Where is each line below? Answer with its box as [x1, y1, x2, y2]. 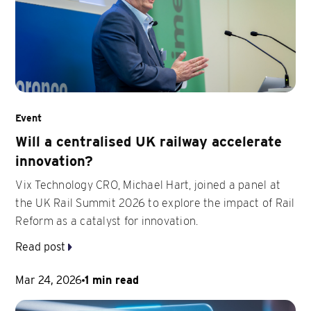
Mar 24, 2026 [15, 274, 83, 287]
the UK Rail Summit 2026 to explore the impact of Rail [15, 196, 295, 210]
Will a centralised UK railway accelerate [15, 133, 283, 151]
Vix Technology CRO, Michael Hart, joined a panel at [15, 178, 281, 192]
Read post [15, 240, 69, 254]
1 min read [85, 274, 140, 287]
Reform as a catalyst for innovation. [15, 215, 199, 228]
